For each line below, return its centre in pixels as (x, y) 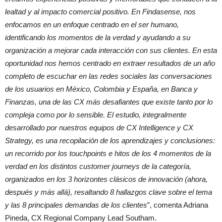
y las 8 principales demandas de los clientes (76, 205)
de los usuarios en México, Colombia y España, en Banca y (101, 89)
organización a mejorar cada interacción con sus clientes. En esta (111, 51)
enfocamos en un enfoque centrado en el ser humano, (92, 25)
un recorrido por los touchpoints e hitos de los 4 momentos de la (108, 154)
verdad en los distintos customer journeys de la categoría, (98, 166)
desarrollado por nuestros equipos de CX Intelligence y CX (99, 128)
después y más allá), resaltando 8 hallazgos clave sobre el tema (109, 192)
